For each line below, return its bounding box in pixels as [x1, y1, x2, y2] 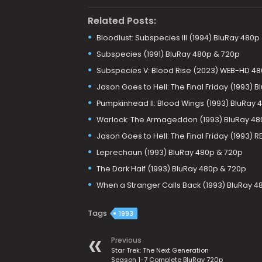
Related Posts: [87, 14, 156, 27]
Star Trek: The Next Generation [111, 246, 209, 255]
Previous [111, 235, 142, 245]
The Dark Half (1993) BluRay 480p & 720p [96, 163, 246, 174]
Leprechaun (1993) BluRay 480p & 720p [96, 147, 243, 157]
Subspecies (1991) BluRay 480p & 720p [96, 49, 240, 59]
